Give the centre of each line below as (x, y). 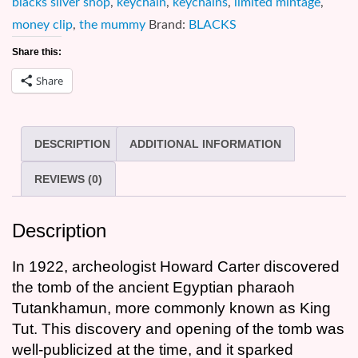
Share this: (37, 52)
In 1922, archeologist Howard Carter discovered (176, 267)
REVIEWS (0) (68, 179)
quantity (35, 128)
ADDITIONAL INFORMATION (205, 144)
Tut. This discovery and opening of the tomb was (178, 329)
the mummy (112, 25)
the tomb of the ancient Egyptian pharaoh (153, 288)
